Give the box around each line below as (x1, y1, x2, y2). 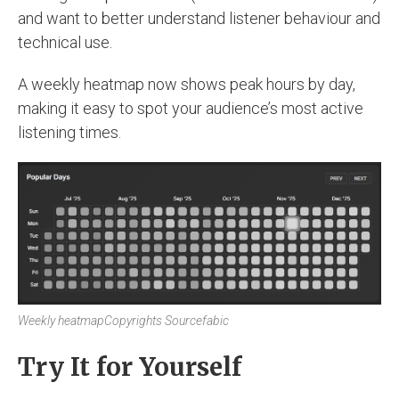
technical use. (18, 32, 112, 52)
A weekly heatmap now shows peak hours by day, (18, 74, 355, 94)
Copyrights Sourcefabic (104, 313, 229, 328)
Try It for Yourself (18, 350, 241, 383)
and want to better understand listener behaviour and (18, 8, 380, 28)
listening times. (18, 122, 121, 142)
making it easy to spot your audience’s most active (18, 98, 363, 118)
